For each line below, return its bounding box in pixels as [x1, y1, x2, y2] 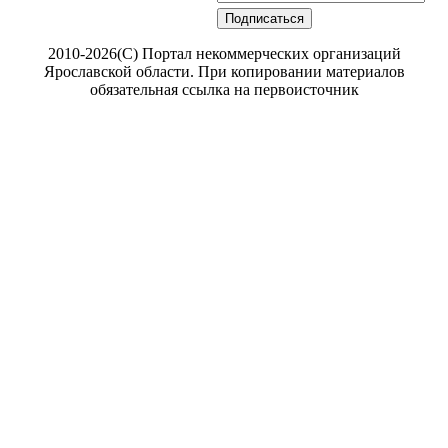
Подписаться [225, 11, 304, 27]
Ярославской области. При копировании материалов [43, 63, 405, 81]
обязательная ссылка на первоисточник [89, 81, 359, 99]
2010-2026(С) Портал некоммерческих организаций [47, 45, 401, 63]
